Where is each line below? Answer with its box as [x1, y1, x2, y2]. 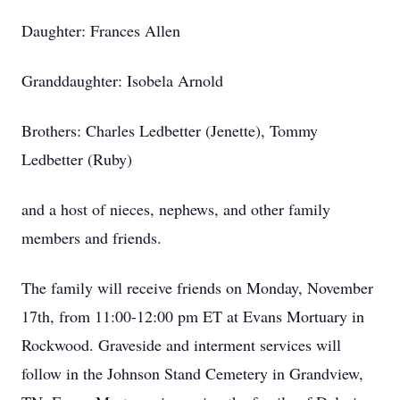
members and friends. [21, 227, 167, 248]
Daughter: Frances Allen [21, 20, 180, 41]
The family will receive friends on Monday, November [21, 277, 373, 298]
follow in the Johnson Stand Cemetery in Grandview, [21, 362, 363, 384]
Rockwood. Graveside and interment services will [21, 334, 341, 355]
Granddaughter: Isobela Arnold [21, 70, 223, 91]
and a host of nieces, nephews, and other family [21, 198, 330, 220]
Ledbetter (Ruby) [21, 148, 132, 170]
